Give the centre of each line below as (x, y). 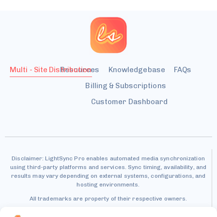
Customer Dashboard (129, 102)
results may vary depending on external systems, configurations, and (108, 176)
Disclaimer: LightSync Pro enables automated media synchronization (108, 159)
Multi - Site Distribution (51, 70)
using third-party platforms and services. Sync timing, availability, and (108, 167)
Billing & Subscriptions (126, 86)
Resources (80, 70)
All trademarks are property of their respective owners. (108, 199)
